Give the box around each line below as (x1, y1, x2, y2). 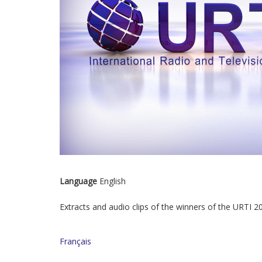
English (97, 175, 126, 187)
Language (60, 175, 97, 187)
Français (60, 236, 91, 247)
